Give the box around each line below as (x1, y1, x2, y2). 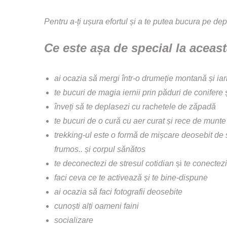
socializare (54, 215, 93, 224)
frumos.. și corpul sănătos (54, 144, 145, 154)
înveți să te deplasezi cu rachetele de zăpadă (54, 102, 216, 111)
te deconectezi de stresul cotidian (54, 159, 176, 168)
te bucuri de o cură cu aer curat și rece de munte (54, 116, 226, 125)
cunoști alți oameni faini (54, 201, 139, 210)
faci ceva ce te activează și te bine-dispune (54, 173, 208, 182)
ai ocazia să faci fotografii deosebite (54, 187, 182, 196)
